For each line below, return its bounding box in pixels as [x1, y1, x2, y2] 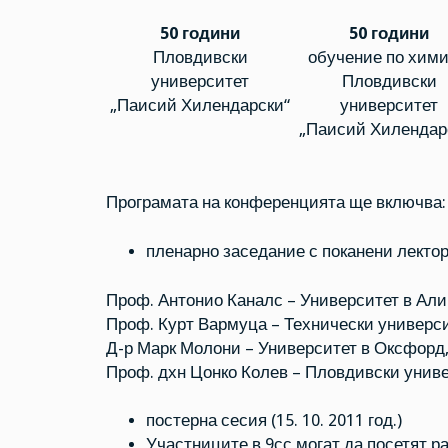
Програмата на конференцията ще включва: [105, 193, 446, 213]
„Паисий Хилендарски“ [110, 95, 291, 115]
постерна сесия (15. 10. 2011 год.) [145, 411, 402, 431]
